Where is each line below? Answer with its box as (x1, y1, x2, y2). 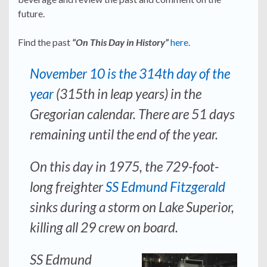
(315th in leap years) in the (54, 86, 201, 103)
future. (18, 8, 45, 20)
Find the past (18, 36, 72, 48)
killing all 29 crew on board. (30, 219, 178, 236)
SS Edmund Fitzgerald (105, 179, 225, 195)
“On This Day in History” (72, 36, 169, 48)
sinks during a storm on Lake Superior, (30, 199, 234, 216)
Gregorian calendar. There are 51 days (30, 106, 235, 123)
